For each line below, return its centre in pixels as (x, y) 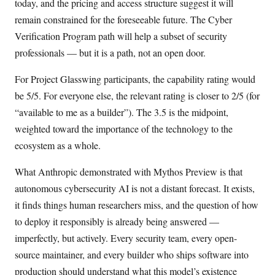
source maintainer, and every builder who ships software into (132, 255)
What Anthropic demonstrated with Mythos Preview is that (129, 172)
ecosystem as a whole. (58, 145)
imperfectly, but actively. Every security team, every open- (126, 238)
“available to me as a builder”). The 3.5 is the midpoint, (122, 112)
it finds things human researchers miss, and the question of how (137, 205)
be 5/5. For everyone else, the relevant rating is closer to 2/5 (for (137, 96)
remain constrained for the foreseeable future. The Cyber (123, 20)
